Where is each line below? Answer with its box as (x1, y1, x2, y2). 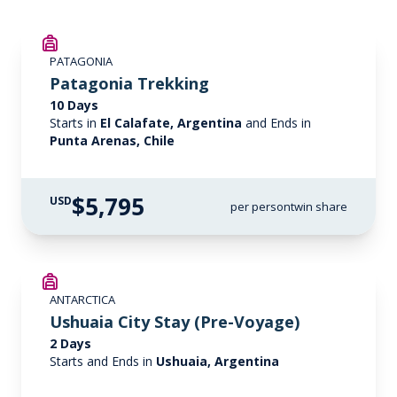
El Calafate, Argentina (100, 114, 242, 131)
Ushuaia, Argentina (156, 353, 279, 370)
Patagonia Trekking (50, 73, 209, 94)
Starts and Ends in (50, 353, 156, 370)
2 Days (50, 335, 91, 352)
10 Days (50, 97, 98, 113)
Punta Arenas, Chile (50, 132, 175, 149)
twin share (291, 198, 347, 214)
